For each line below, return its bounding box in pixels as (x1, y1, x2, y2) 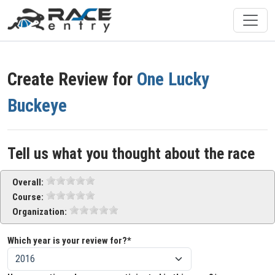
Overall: (12, 177, 44, 188)
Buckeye (7, 95, 67, 116)
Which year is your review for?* (7, 235, 131, 246)
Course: (12, 192, 44, 203)
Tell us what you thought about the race (7, 145, 255, 163)
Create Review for (7, 69, 137, 90)
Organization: (12, 206, 67, 217)
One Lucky (137, 69, 209, 90)
